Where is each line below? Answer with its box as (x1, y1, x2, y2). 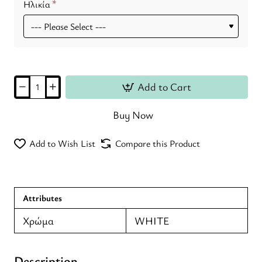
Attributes (23, 191, 62, 204)
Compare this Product (115, 136, 200, 150)
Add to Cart (137, 80, 191, 94)
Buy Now (112, 108, 153, 122)
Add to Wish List (29, 136, 95, 150)
